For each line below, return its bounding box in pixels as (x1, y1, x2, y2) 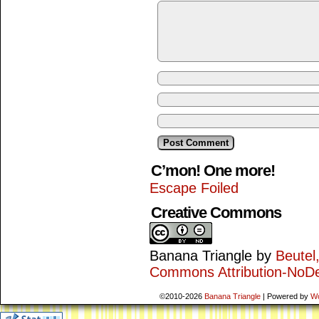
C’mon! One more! (151, 162, 275, 179)
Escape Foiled (150, 180, 239, 196)
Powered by (265, 292, 310, 300)
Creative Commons (151, 204, 281, 221)
